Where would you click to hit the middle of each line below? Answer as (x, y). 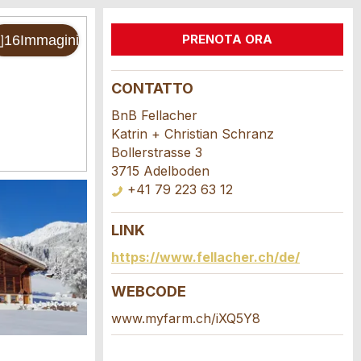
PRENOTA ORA (227, 39)
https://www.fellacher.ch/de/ (205, 257)
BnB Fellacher (154, 115)
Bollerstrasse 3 (157, 152)
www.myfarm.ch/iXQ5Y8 (186, 318)
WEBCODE (149, 291)
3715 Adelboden (160, 171)
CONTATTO (152, 88)
